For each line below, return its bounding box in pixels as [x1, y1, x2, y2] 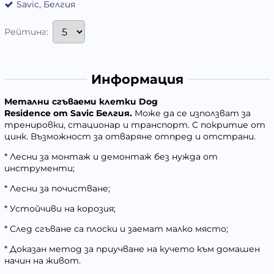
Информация [91, 71, 183, 87]
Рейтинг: [4, 26, 48, 38]
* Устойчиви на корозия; [4, 202, 116, 214]
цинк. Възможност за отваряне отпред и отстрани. [4, 130, 256, 142]
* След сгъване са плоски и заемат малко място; [4, 223, 228, 234]
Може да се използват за [135, 107, 251, 119]
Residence [4, 107, 51, 119]
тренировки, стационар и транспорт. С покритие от [4, 119, 265, 130]
